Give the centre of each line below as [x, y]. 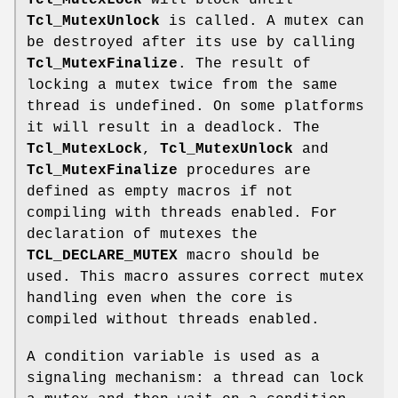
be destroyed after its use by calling [191, 43]
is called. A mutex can [262, 22]
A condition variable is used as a [173, 358]
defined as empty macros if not [160, 192]
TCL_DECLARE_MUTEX [102, 256]
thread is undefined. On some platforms [195, 107]
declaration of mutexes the [142, 235]
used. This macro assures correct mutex [195, 278]
